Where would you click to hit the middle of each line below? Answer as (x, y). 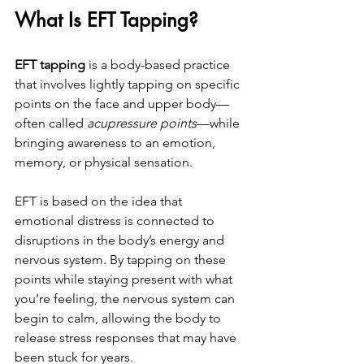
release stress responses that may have (127, 338)
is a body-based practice (159, 65)
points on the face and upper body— (122, 104)
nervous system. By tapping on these (122, 260)
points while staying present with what (125, 279)
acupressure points (142, 123)
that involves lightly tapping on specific (129, 84)
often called (51, 123)
